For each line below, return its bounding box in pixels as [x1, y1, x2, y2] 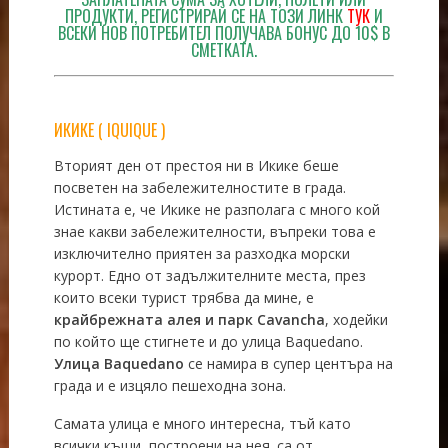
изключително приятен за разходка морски [53, 243, 350, 263]
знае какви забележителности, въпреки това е [53, 221, 376, 241]
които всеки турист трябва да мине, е [53, 287, 314, 307]
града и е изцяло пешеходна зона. [53, 375, 286, 395]
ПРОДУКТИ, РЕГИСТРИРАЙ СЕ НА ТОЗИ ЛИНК [64, 3, 347, 28]
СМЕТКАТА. [190, 37, 257, 62]
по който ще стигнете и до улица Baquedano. [53, 331, 363, 351]
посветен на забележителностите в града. [53, 177, 346, 197]
